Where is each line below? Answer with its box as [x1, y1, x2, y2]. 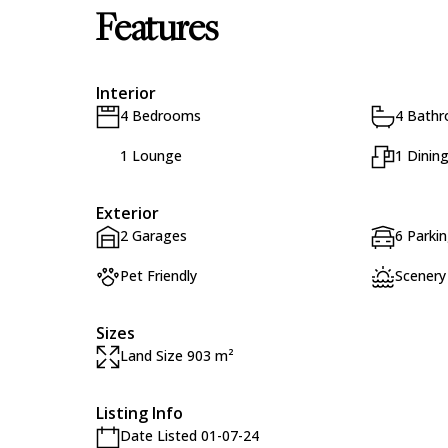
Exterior [96, 202, 159, 224]
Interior [96, 82, 156, 104]
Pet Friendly [120, 266, 197, 285]
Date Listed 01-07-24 [120, 426, 259, 445]
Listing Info [96, 402, 183, 424]
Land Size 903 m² [120, 346, 234, 365]
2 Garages [120, 226, 187, 245]
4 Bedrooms [120, 106, 201, 125]
